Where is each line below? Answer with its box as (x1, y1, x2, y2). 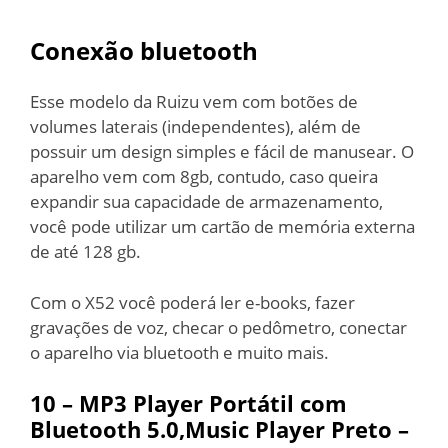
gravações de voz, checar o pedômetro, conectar (30, 315, 407, 339)
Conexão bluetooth (30, 34, 258, 67)
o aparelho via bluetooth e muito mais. (30, 340, 329, 364)
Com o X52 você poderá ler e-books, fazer (30, 290, 355, 314)
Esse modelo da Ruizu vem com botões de (30, 90, 358, 113)
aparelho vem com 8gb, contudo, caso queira (30, 165, 378, 188)
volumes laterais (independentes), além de (30, 115, 361, 138)
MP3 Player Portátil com (79, 388, 347, 418)
